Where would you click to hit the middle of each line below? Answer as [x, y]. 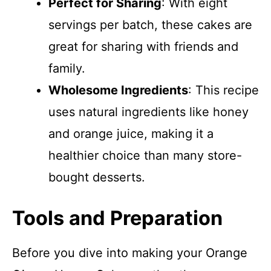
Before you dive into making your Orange [130, 253]
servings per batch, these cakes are [150, 25]
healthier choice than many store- [145, 155]
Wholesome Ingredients [118, 90]
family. [67, 68]
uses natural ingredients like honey [149, 112]
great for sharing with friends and [143, 47]
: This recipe [224, 90]
